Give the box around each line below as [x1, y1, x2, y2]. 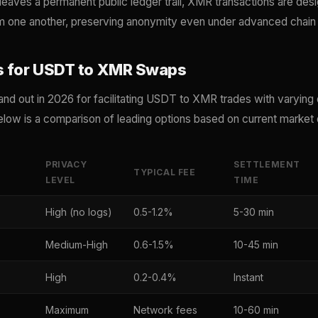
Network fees [133, 304, 197, 317]
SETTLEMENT [234, 159, 300, 170]
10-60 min [234, 304, 279, 317]
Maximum [45, 304, 89, 317]
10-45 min [234, 238, 278, 251]
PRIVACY [45, 159, 87, 170]
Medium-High [45, 238, 108, 251]
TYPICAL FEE [133, 167, 196, 178]
